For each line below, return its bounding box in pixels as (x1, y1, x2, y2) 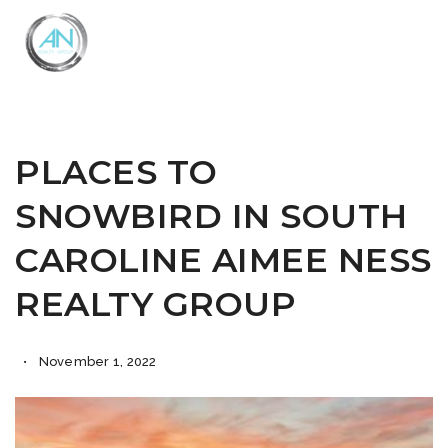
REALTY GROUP (15, 283, 296, 325)
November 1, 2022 (35, 354, 157, 369)
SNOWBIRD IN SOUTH (15, 195, 408, 237)
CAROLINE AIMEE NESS (15, 239, 432, 281)
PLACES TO (15, 151, 218, 193)
